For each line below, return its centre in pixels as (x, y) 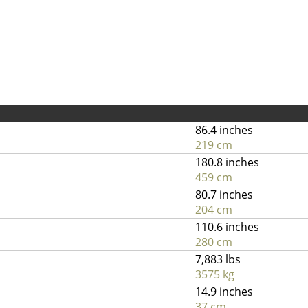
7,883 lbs (218, 259)
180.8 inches (227, 162)
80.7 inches (224, 195)
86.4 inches (224, 130)
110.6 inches (227, 227)
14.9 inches (224, 291)
